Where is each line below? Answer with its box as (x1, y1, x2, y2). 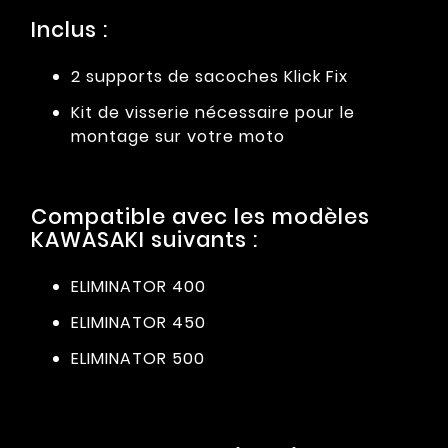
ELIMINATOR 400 (71, 274, 206, 298)
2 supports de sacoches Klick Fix (71, 64, 348, 88)
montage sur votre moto (71, 124, 285, 148)
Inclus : (31, 14, 108, 44)
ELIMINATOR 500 (71, 346, 205, 370)
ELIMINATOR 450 (71, 310, 206, 334)
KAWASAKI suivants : (31, 224, 258, 254)
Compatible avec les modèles (31, 201, 370, 231)
